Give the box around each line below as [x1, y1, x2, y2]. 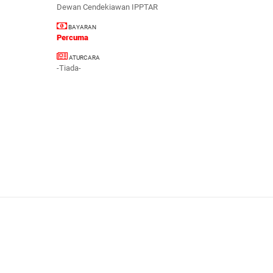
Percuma [56, 32, 88, 42]
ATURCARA [67, 54, 100, 61]
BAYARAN [66, 23, 96, 30]
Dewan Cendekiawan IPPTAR [56, 2, 158, 12]
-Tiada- [56, 63, 81, 73]
